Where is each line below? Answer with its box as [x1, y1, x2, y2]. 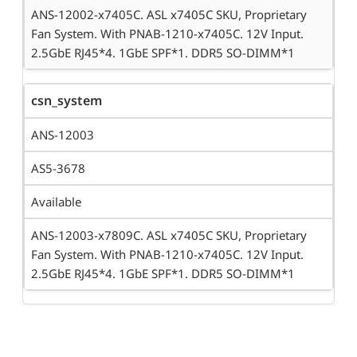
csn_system [31, 92, 102, 110]
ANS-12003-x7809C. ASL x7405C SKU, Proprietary [31, 227, 307, 244]
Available [31, 194, 81, 210]
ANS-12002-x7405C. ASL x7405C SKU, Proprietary [31, 6, 307, 23]
